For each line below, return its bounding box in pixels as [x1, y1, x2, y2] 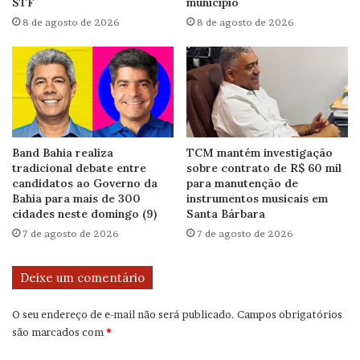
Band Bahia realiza [12, 145, 113, 161]
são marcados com [12, 325, 106, 339]
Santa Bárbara [186, 207, 265, 222]
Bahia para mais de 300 [12, 191, 141, 207]
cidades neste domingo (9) [12, 207, 157, 222]
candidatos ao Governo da [12, 176, 157, 191]
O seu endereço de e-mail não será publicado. [12, 308, 235, 321]
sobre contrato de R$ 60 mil [186, 161, 342, 176]
